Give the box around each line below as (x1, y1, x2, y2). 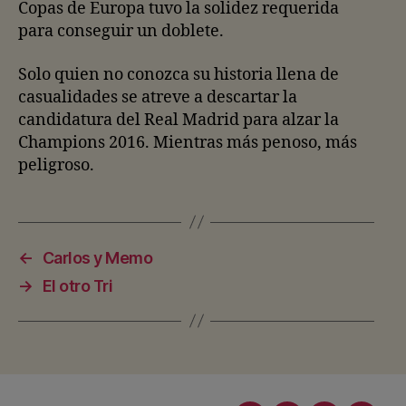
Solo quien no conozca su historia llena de (18, 63, 339, 85)
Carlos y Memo (42, 247, 153, 267)
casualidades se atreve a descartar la (18, 86, 297, 108)
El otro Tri (42, 275, 113, 295)
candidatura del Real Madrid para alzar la (18, 109, 339, 130)
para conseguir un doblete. (18, 21, 224, 42)
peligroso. (18, 154, 94, 176)
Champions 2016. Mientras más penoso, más (18, 131, 357, 153)
